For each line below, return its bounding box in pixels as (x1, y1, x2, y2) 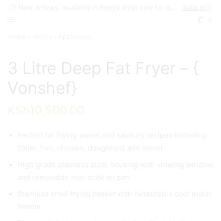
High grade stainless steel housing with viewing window (17, 160, 213, 169)
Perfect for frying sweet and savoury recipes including (17, 131, 207, 140)
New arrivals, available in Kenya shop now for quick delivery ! (170, 3, 176, 11)
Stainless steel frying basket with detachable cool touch (17, 189, 211, 198)
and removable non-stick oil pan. (17, 173, 131, 182)
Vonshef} (7, 78, 77, 98)
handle (17, 202, 41, 211)
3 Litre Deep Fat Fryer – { (7, 58, 199, 78)
